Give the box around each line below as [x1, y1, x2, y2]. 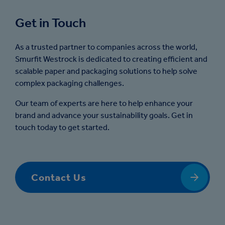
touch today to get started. [15, 123, 109, 132]
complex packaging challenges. [15, 78, 124, 88]
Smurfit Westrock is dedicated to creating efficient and [15, 54, 207, 64]
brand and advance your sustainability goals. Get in [15, 110, 193, 120]
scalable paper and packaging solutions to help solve [15, 66, 197, 76]
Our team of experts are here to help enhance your [15, 98, 193, 108]
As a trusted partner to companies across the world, [15, 42, 197, 52]
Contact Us [31, 171, 86, 183]
